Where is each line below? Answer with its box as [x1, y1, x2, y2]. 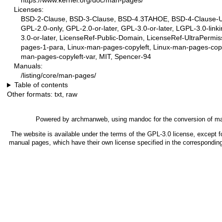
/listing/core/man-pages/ [21, 71, 96, 80]
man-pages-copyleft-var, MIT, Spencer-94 [21, 53, 151, 61]
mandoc [129, 115, 152, 123]
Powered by [36, 115, 71, 123]
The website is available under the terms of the [10, 130, 147, 138]
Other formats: [7, 90, 55, 99]
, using [108, 115, 129, 123]
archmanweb [71, 115, 108, 123]
